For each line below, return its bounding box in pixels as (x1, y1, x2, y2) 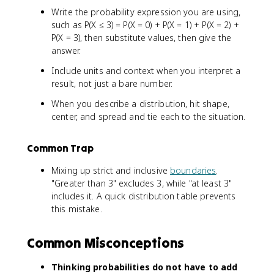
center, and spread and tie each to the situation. (51, 110, 246, 122)
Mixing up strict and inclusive (51, 164, 171, 176)
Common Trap (27, 141, 94, 154)
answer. (51, 44, 81, 56)
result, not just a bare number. (51, 77, 173, 89)
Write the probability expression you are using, (51, 6, 241, 18)
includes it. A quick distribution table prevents (51, 190, 236, 202)
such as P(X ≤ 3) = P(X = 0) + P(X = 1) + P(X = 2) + (51, 18, 239, 31)
